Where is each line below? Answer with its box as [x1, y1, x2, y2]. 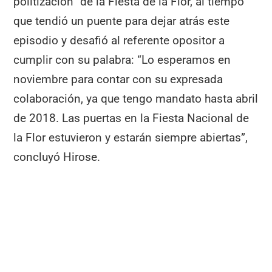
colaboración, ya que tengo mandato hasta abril [13, 91, 259, 106]
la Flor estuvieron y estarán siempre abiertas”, [13, 130, 248, 144]
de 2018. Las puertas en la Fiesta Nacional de [13, 110, 250, 125]
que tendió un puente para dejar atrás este [13, 13, 230, 28]
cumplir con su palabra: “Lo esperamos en [13, 52, 231, 67]
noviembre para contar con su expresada [13, 72, 223, 86]
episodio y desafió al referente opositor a [13, 33, 225, 47]
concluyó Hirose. [13, 149, 101, 164]
